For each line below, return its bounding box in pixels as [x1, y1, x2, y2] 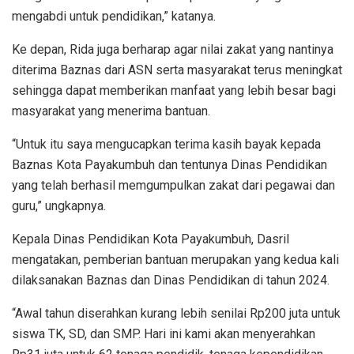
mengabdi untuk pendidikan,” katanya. [12, 8, 216, 24]
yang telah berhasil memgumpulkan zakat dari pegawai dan [12, 177, 335, 193]
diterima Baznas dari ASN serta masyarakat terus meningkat [12, 62, 342, 77]
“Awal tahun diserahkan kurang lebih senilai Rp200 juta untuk [12, 305, 341, 321]
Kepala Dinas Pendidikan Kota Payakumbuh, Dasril [12, 231, 289, 247]
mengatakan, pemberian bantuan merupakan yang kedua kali [12, 251, 339, 267]
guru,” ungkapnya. [12, 198, 106, 213]
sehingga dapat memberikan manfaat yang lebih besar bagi [12, 82, 336, 98]
